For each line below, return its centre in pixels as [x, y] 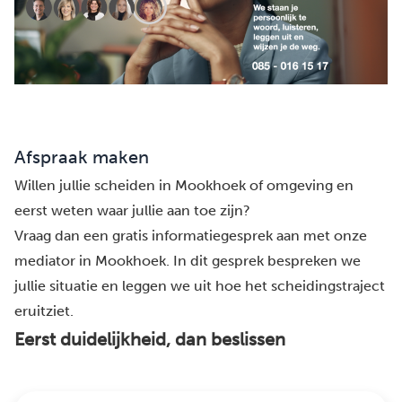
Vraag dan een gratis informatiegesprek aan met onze [191, 236]
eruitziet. [44, 311]
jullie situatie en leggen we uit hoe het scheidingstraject [200, 286]
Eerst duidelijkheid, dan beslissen [150, 340]
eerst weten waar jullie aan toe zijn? [132, 211]
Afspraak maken [82, 157]
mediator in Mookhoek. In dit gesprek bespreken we [188, 261]
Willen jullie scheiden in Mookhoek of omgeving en [184, 186]
